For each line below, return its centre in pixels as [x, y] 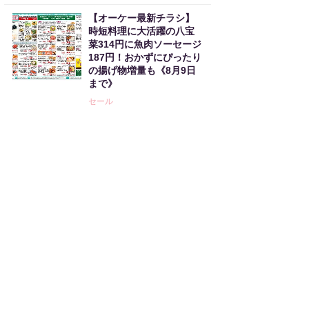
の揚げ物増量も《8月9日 [142, 70]
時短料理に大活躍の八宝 [141, 31]
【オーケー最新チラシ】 [141, 18]
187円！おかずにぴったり [145, 57]
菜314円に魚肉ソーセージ [145, 44]
